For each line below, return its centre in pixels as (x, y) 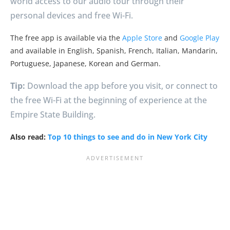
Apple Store (142, 38)
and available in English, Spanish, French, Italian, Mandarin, (114, 51)
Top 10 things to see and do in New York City (128, 137)
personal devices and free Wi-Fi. (72, 16)
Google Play (199, 38)
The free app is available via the (66, 38)
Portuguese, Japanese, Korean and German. (85, 64)
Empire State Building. (53, 115)
